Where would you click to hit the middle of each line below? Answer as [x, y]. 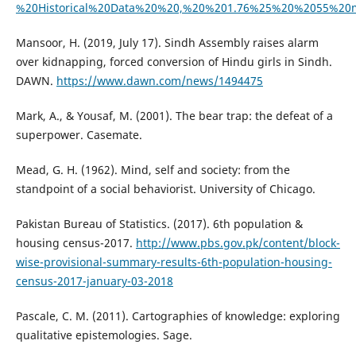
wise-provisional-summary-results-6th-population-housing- [174, 261]
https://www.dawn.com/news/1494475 [159, 80]
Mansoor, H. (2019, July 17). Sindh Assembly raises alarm [167, 42]
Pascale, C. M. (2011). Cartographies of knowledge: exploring [178, 315]
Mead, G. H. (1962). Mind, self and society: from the [153, 169]
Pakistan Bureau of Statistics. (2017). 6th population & [159, 223]
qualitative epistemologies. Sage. [104, 335]
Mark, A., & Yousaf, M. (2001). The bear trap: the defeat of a [174, 115]
